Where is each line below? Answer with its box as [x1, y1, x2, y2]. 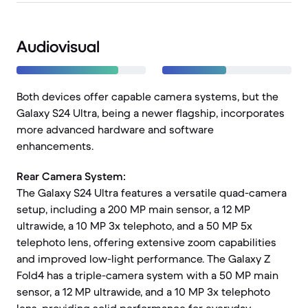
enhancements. [16, 139, 93, 153]
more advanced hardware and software [16, 122, 214, 136]
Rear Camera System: [16, 169, 126, 183]
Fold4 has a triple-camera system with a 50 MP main [16, 268, 278, 282]
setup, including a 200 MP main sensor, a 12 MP [16, 202, 250, 216]
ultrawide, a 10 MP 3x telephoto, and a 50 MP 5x [16, 219, 252, 232]
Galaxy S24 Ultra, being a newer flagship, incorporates [16, 106, 285, 120]
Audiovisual [16, 36, 100, 57]
